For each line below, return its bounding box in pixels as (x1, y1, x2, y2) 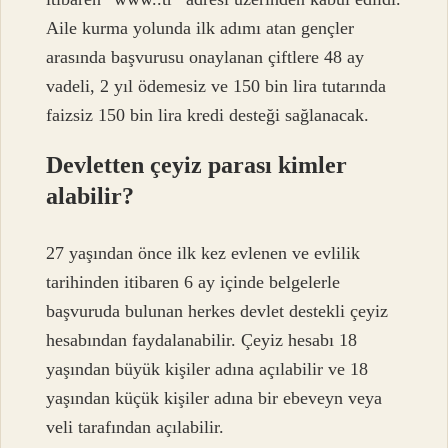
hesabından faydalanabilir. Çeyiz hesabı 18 (46, 329, 358, 350)
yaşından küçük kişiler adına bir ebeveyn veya (46, 387, 383, 408)
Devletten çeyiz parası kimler (46, 152, 348, 179)
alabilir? (46, 183, 135, 210)
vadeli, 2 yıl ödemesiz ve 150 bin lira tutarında (46, 76, 387, 97)
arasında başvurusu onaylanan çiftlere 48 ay (46, 47, 365, 68)
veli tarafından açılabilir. (46, 416, 225, 437)
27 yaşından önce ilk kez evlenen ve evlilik (46, 242, 361, 263)
